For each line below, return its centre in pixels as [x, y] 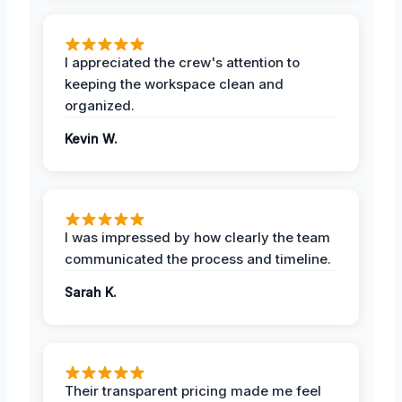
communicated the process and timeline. [198, 258]
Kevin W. [91, 138]
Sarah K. [91, 292]
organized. [100, 105]
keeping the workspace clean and [174, 83]
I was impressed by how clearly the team [197, 237]
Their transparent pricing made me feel [193, 390]
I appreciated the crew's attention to [182, 62]
